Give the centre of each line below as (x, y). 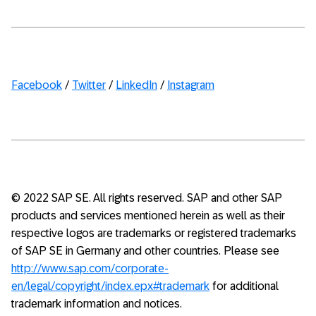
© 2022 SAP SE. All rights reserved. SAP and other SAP (147, 198)
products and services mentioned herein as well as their (148, 215)
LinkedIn (136, 85)
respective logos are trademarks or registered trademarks (154, 233)
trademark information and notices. (97, 304)
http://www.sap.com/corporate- (90, 268)
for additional (244, 286)
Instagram (191, 85)
